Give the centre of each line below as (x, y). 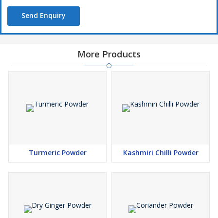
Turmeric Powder (57, 153)
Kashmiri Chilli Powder (161, 153)
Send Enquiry (44, 16)
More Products (109, 54)
